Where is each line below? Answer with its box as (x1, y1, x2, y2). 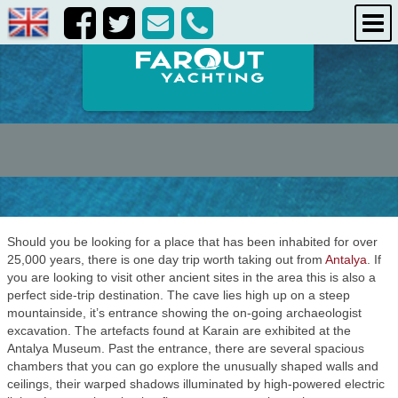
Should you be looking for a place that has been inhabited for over (7, 235, 378, 249)
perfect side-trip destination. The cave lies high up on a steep (7, 288, 350, 302)
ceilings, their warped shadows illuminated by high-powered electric (7, 377, 385, 391)
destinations (160, 15, 236, 29)
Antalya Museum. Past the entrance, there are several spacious (7, 341, 364, 355)
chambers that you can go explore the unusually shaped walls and (7, 359, 378, 373)
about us (171, 51, 226, 65)
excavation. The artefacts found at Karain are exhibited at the (7, 323, 351, 338)
